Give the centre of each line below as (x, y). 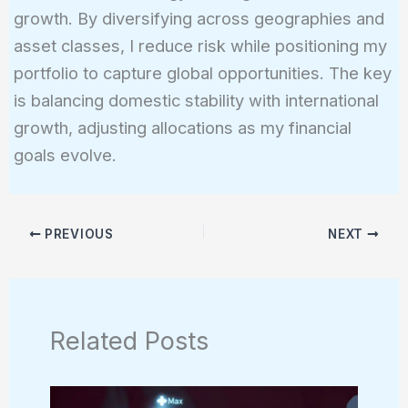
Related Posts (130, 341)
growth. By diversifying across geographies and (199, 19)
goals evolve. (65, 155)
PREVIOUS (77, 234)
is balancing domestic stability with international (196, 101)
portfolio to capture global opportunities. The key (202, 73)
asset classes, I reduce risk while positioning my (200, 46)
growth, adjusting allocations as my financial (182, 128)
